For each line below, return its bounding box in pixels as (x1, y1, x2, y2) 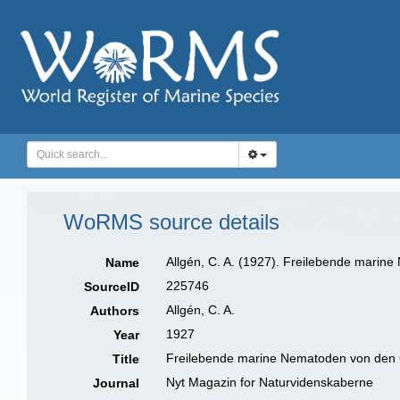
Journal (93, 376, 140, 390)
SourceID (84, 279, 140, 294)
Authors (90, 304, 140, 318)
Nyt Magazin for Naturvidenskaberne (166, 375, 374, 389)
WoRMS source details (63, 210, 279, 234)
